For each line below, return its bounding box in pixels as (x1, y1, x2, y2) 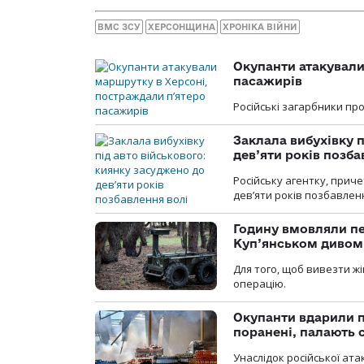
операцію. (233, 275, 286, 291)
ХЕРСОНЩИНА (148, 21, 215, 32)
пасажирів (233, 73, 302, 88)
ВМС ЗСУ (97, 21, 141, 32)
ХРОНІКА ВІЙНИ (223, 21, 297, 32)
